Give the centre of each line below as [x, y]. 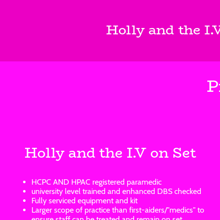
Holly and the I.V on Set [110, 152]
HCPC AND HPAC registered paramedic [96, 182]
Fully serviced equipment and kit [84, 200]
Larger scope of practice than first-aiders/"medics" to [118, 210]
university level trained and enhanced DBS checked [116, 191]
